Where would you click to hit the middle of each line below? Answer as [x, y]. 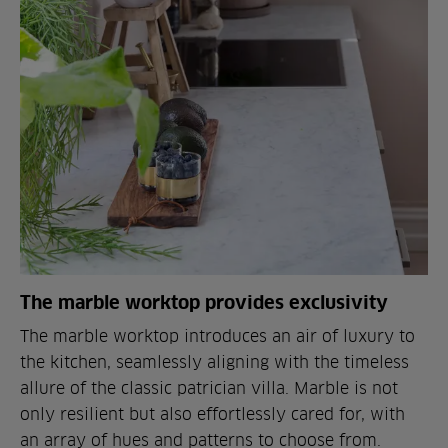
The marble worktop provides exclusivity [204, 302]
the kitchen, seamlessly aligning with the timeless [214, 362]
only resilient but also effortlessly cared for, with [212, 414]
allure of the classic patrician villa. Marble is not [209, 388]
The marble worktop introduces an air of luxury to [217, 336]
